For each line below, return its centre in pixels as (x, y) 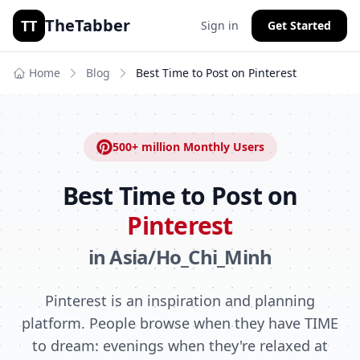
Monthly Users (222, 147)
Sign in (220, 25)
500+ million (146, 147)
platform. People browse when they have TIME (180, 323)
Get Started (299, 25)
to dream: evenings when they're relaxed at (180, 346)
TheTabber (88, 25)
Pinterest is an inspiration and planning (180, 301)
